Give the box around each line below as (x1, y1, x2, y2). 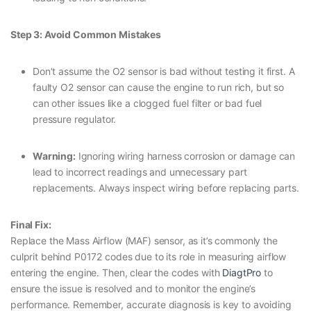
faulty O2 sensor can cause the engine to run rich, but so (33, 81, 285, 94)
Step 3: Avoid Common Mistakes (10, 28, 161, 41)
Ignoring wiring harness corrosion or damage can (75, 150, 296, 162)
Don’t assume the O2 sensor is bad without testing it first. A (33, 65, 295, 78)
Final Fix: (10, 219, 51, 231)
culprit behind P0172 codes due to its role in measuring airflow (10, 251, 287, 263)
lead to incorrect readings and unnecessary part (33, 166, 247, 178)
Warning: (33, 150, 76, 162)
